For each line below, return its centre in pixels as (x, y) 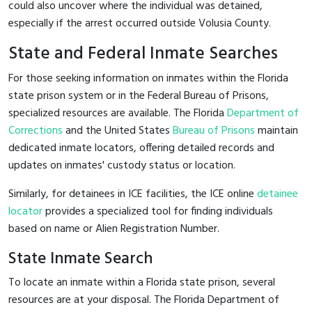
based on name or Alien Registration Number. (114, 229)
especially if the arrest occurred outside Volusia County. (140, 23)
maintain (276, 131)
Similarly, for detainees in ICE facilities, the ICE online (133, 194)
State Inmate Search (80, 259)
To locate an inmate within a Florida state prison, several (142, 282)
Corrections (36, 131)
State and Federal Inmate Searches (143, 54)
